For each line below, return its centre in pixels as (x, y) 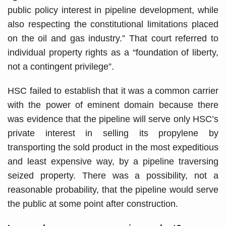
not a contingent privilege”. (61, 66)
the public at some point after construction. (93, 204)
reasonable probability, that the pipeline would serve (113, 189)
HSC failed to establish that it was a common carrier (113, 91)
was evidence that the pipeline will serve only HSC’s (113, 119)
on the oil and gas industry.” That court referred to (113, 38)
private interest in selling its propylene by (113, 133)
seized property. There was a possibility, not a (113, 175)
